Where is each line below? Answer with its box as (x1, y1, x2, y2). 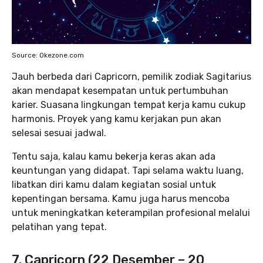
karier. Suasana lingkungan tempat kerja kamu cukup (12, 99, 245, 111)
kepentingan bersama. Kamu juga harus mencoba (12, 193, 230, 205)
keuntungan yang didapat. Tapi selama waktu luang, (12, 165, 244, 177)
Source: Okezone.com (12, 51, 84, 60)
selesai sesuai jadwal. (12, 127, 106, 139)
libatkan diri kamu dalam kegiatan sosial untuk (12, 179, 216, 191)
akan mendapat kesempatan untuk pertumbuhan (12, 85, 228, 97)
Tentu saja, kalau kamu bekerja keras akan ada (12, 151, 215, 163)
